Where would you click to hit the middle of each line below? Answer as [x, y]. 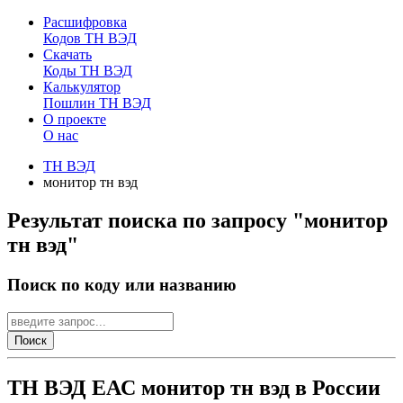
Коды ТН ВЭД [88, 71]
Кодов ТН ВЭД [90, 38]
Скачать [67, 54]
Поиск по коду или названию [122, 284]
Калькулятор [82, 87]
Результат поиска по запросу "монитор [197, 220]
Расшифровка [85, 22]
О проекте [75, 119]
